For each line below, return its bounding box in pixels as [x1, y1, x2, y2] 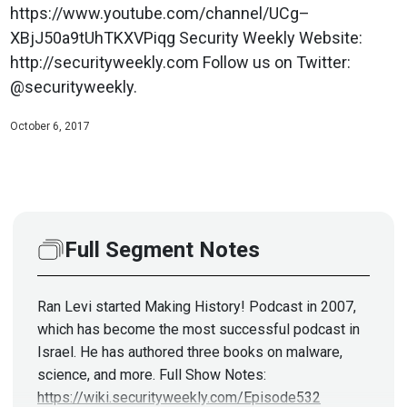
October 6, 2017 [9, 119, 90, 133]
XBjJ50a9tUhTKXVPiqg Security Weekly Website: [9, 27, 362, 47]
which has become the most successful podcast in [37, 320, 360, 338]
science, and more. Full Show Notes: [37, 365, 266, 383]
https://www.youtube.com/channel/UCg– [9, 3, 310, 23]
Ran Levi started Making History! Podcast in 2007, [37, 297, 356, 315]
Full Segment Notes [65, 236, 260, 263]
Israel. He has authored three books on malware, [37, 342, 342, 361]
